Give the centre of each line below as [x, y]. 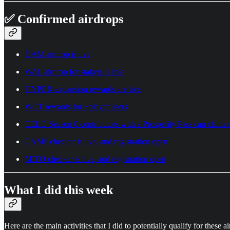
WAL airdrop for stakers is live [74, 72]
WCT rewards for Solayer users [76, 107]
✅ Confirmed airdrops [64, 19]
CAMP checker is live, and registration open [96, 142]
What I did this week [59, 190]
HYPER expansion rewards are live [83, 89]
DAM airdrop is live [57, 54]
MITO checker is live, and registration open [95, 159]
